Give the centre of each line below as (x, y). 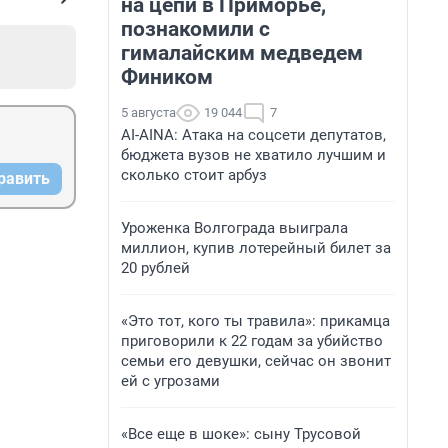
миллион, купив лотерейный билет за (256, 248)
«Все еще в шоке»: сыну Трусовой (241, 434)
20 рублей (155, 268)
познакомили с (195, 29)
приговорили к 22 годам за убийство (252, 341)
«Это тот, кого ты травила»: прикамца (255, 321)
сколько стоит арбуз (194, 175)
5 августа (148, 112)
